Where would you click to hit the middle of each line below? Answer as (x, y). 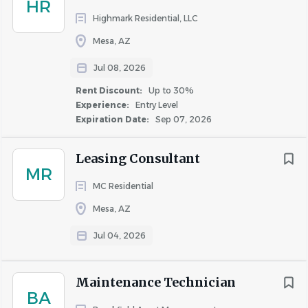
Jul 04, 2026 (120, 235)
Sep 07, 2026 (183, 119)
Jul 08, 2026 (120, 68)
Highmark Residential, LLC (145, 18)
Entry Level (156, 105)
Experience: (103, 105)
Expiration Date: (113, 119)
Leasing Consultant (138, 158)
